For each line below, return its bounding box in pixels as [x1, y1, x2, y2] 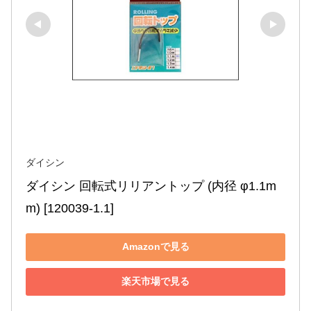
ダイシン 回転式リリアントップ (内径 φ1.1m [26, 178, 276, 193]
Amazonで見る [121, 241, 190, 253]
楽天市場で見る [121, 276, 190, 287]
